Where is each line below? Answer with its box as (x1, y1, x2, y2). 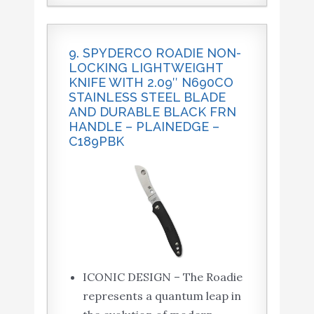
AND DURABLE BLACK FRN (68, 104, 236, 120)
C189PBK (68, 134, 124, 149)
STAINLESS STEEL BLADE (68, 90, 226, 105)
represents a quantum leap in (82, 289, 241, 303)
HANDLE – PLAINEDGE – (68, 119, 219, 135)
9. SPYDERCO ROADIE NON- (68, 46, 241, 61)
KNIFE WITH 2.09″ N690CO (68, 75, 233, 90)
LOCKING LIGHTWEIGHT (68, 60, 223, 76)
